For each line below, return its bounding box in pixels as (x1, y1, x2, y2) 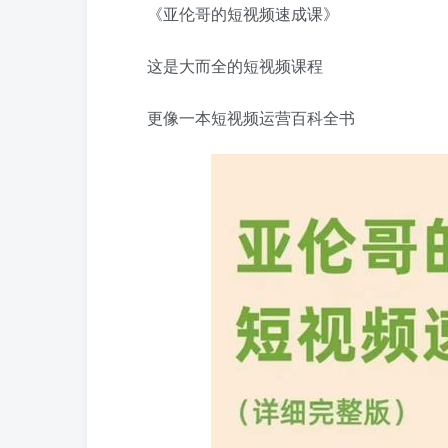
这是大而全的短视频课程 (147, 54, 323, 77)
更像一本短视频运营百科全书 (147, 106, 355, 129)
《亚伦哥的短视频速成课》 (147, 2, 339, 25)
